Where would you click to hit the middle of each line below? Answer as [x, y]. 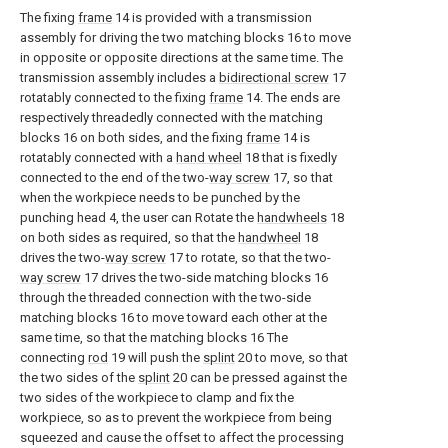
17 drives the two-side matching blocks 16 [204, 277]
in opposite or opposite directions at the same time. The [181, 57]
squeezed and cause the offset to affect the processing [182, 437]
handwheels [292, 217]
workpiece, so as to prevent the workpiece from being [176, 417]
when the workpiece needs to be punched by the [160, 197]
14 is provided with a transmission [212, 17]
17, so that [301, 177]
